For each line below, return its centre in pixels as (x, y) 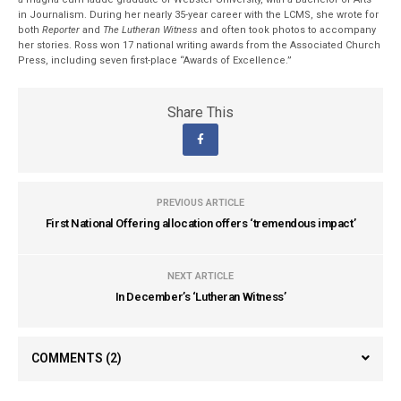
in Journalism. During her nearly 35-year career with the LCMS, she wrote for (199, 15)
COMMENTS (68, 358)
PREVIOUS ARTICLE (200, 203)
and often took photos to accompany (287, 30)
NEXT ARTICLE (200, 276)
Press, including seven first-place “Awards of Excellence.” (155, 60)
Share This (200, 112)
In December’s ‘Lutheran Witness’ (200, 297)
